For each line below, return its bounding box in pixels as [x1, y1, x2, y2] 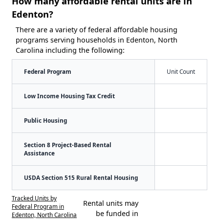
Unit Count [167, 67, 195, 75]
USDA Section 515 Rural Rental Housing [24, 173, 138, 181]
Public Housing [24, 116, 67, 124]
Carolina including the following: [16, 45, 125, 55]
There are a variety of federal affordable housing [16, 24, 177, 34]
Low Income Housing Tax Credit [24, 91, 115, 100]
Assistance [24, 149, 55, 157]
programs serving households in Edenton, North [16, 35, 177, 44]
